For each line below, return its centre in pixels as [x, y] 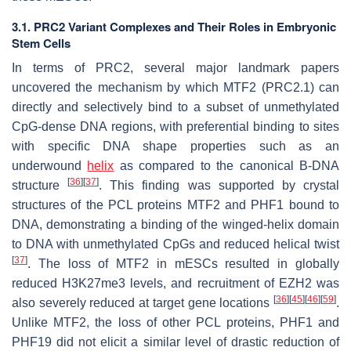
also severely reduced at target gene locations [143, 302]
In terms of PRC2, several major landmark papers [175, 67]
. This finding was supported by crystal [219, 185]
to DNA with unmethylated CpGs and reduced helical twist [175, 244]
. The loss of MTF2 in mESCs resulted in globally [183, 263]
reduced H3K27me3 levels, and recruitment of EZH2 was [175, 283]
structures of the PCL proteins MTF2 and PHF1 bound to [175, 204]
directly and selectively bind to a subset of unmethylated [175, 107]
